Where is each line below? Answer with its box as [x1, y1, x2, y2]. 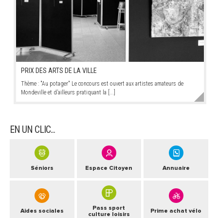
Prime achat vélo [150, 207, 202, 215]
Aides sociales [20, 207, 64, 215]
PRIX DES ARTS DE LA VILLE [21, 66, 97, 74]
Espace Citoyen [85, 164, 133, 172]
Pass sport [92, 204, 126, 212]
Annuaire [162, 164, 190, 172]
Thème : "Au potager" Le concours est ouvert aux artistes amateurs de [21, 80, 184, 87]
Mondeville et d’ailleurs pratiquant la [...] [21, 89, 116, 96]
